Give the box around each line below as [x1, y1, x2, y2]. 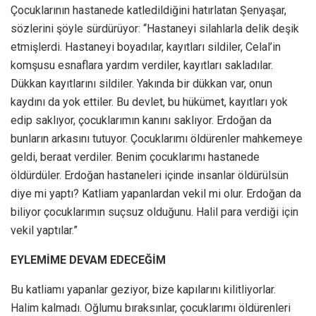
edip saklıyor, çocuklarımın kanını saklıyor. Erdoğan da [11, 113, 272, 127]
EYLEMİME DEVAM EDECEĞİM [11, 253, 166, 267]
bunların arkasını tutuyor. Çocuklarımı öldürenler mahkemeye [11, 131, 303, 145]
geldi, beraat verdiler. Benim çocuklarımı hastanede [11, 150, 260, 164]
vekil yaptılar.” [11, 223, 78, 237]
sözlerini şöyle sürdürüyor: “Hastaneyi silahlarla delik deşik [11, 21, 299, 35]
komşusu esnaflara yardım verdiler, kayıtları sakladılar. [11, 58, 273, 72]
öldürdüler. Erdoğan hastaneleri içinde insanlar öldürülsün [11, 168, 288, 182]
